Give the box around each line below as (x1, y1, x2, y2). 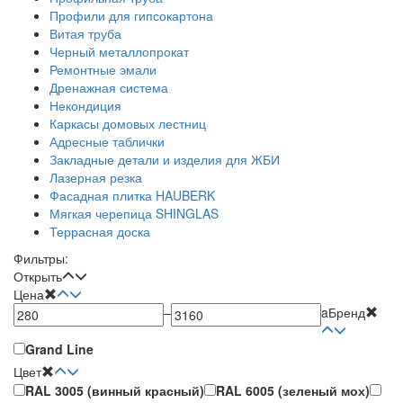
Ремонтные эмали (49, 60, 157, 79)
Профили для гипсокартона (49, 6, 213, 25)
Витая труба (49, 24, 121, 43)
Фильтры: (13, 249, 68, 268)
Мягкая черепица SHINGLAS (49, 204, 219, 223)
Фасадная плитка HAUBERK (49, 186, 215, 205)
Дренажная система (49, 78, 168, 97)
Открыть (13, 267, 62, 286)
